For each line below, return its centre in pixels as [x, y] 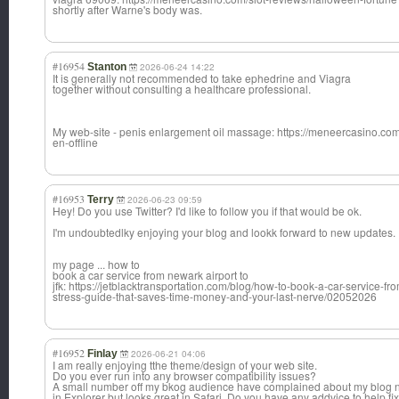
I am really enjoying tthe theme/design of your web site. [185, 365]
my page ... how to [96, 265]
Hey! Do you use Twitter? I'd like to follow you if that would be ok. [207, 211]
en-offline [75, 142]
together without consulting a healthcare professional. [182, 89]
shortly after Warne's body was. [127, 10]
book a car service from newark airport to [151, 275]
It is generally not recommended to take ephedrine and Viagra [202, 78]
